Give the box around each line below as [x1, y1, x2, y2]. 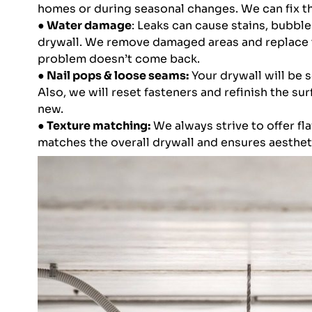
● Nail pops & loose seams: [37, 68, 189, 84]
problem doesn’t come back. [37, 52, 200, 67]
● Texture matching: [37, 118, 150, 134]
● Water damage [37, 18, 132, 33]
